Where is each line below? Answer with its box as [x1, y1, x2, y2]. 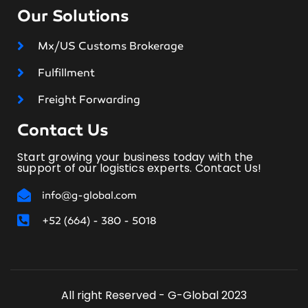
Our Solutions [17, 5, 129, 27]
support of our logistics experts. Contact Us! [17, 160, 262, 177]
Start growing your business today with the [17, 149, 254, 166]
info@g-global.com [42, 189, 137, 202]
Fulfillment [38, 66, 95, 80]
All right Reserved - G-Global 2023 [61, 287, 247, 304]
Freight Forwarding [38, 93, 140, 107]
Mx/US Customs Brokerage [38, 39, 184, 53]
